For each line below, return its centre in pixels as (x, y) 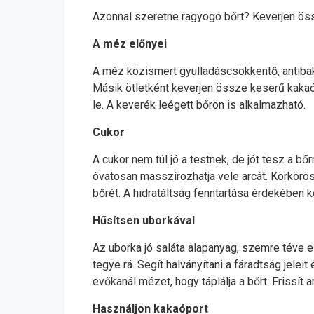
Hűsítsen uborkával (144, 220)
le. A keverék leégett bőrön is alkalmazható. (199, 105)
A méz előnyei (130, 44)
